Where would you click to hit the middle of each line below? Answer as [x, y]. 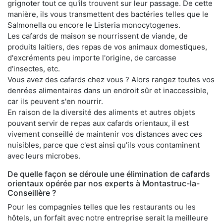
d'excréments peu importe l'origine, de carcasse [92, 58]
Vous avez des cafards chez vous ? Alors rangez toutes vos [111, 80]
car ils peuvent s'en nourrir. [55, 101]
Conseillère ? [32, 193]
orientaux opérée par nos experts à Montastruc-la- [104, 183]
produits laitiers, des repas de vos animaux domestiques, [107, 47]
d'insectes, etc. [34, 69]
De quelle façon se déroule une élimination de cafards [109, 174]
